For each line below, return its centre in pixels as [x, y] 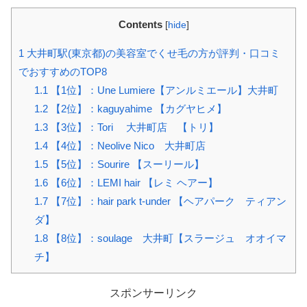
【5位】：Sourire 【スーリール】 [126, 164]
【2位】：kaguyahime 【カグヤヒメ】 [137, 109]
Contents [140, 25]
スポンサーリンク [153, 293]
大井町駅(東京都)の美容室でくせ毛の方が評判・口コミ [152, 53]
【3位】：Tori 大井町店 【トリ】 [133, 127]
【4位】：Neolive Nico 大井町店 [126, 146]
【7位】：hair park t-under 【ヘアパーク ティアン [167, 201]
